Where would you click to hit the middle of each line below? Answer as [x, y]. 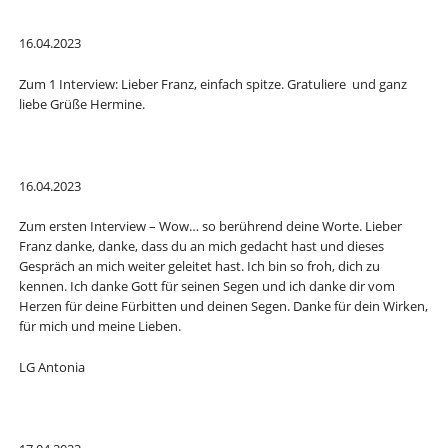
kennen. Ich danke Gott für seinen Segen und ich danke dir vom [206, 286]
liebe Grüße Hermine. [81, 104]
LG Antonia [51, 367]
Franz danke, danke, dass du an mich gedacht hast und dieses [201, 246]
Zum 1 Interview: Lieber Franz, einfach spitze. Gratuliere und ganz [212, 84]
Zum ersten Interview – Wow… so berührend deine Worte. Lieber [210, 226]
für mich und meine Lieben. [99, 326]
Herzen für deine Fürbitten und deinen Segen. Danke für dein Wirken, [223, 306]
